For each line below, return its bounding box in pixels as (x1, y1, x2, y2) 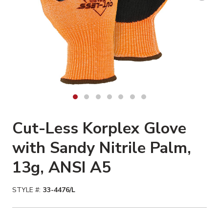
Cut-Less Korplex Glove (12, 118, 186, 139)
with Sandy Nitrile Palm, (12, 137, 191, 158)
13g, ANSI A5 (12, 157, 111, 178)
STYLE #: (12, 185, 41, 195)
